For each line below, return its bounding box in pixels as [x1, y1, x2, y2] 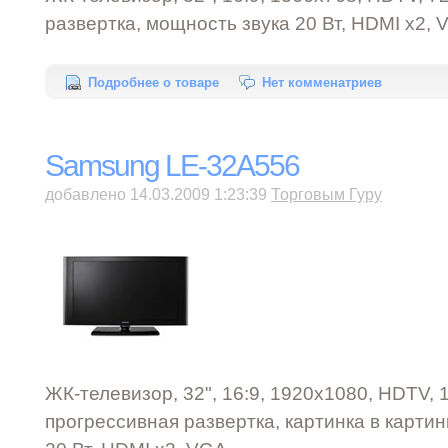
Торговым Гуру [271, 186, 382, 203]
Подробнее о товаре [88, 75, 219, 90]
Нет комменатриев [262, 75, 382, 90]
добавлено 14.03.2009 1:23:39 [45, 186, 271, 203]
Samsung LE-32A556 [45, 149, 299, 182]
